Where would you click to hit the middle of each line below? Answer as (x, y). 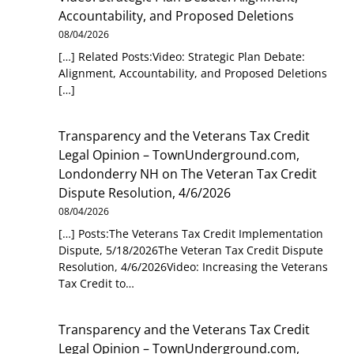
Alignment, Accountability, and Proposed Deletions (193, 73)
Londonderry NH (109, 173)
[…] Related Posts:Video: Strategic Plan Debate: (182, 57)
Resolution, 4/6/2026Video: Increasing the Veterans (194, 266)
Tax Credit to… (97, 283)
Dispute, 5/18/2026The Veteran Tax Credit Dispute (191, 250)
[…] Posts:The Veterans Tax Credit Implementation (191, 233)
